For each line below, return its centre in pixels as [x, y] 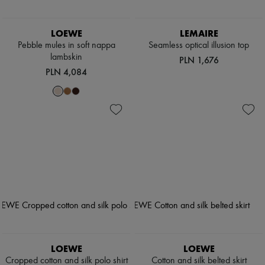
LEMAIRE [199, 34]
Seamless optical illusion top [199, 46]
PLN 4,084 [66, 72]
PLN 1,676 [199, 60]
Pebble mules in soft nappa [66, 46]
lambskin [66, 58]
